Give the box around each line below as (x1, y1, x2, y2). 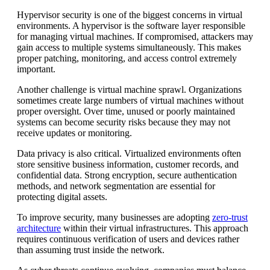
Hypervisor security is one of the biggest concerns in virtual (17, 9, 242, 20)
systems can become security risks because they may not (17, 116, 230, 127)
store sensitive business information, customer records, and (17, 159, 239, 169)
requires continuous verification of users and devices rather (17, 233, 239, 244)
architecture (17, 222, 61, 233)
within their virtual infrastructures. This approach (61, 222, 248, 233)
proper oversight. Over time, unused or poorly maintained (17, 105, 235, 116)
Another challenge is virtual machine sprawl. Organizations (17, 84, 242, 95)
